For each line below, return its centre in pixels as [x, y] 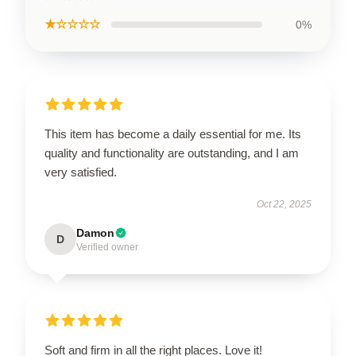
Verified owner [107, 247]
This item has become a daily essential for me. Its [173, 134]
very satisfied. [81, 172]
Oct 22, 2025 [284, 204]
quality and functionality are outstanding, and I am [172, 153]
